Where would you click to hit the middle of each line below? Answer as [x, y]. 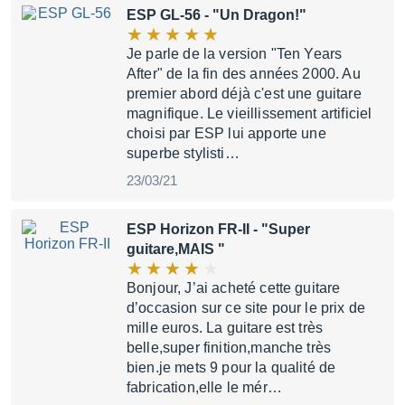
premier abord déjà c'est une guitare [244, 94]
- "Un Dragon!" [254, 15]
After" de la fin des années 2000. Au [244, 74]
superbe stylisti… [183, 153]
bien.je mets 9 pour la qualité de [231, 367]
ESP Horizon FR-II [188, 229]
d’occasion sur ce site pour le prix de [246, 308]
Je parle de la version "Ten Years [235, 54]
